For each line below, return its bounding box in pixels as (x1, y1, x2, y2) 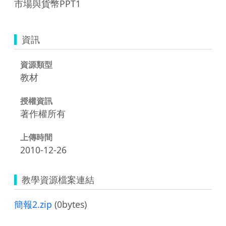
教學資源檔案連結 (22, 173, 94, 186)
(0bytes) (52, 198, 87, 210)
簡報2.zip (14, 198, 52, 210)
